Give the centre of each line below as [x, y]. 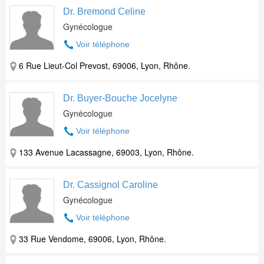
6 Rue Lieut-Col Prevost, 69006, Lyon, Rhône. [105, 65]
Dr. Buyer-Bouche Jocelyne [120, 98]
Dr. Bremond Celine [104, 11]
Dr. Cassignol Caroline [110, 185]
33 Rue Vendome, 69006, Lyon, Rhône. [93, 239]
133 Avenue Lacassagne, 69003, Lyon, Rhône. [106, 152]
